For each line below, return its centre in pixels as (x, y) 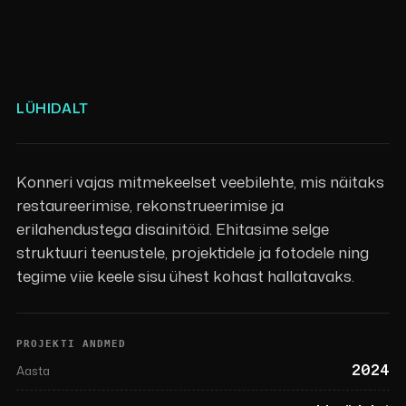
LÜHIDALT (52, 108)
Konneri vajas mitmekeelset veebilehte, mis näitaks (200, 181)
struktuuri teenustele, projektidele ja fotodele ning (192, 251)
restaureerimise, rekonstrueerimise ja (150, 204)
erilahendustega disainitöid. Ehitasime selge (172, 228)
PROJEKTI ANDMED (71, 343)
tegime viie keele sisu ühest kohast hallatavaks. (185, 275)
